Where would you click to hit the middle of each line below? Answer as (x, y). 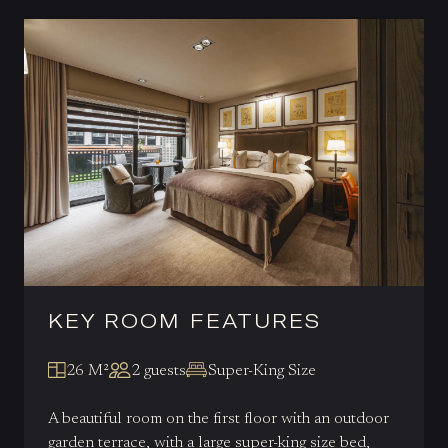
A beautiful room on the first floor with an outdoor (218, 418)
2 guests (158, 370)
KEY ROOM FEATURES (184, 319)
